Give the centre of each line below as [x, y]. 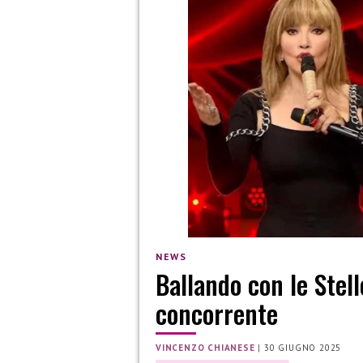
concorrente [217, 314]
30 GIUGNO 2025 [303, 348]
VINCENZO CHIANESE [205, 348]
